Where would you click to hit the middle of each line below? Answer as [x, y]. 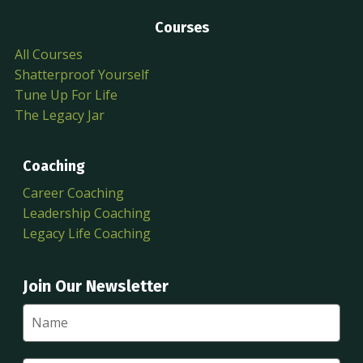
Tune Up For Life [66, 94]
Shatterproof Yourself [82, 74]
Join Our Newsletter [96, 286]
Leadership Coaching [87, 213]
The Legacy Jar [60, 115]
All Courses [49, 54]
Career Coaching [73, 192]
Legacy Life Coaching [87, 233]
